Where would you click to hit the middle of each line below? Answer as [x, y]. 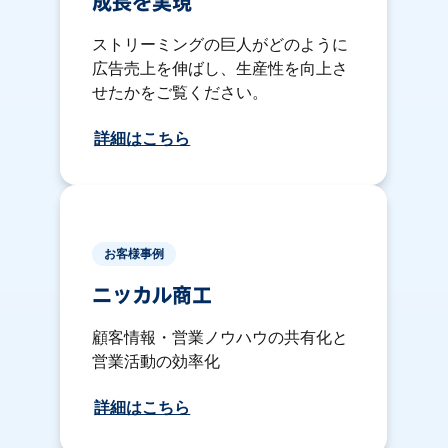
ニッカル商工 [152, 295]
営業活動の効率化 [156, 361]
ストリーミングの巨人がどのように [220, 44]
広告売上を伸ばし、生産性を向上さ [220, 68]
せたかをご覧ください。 [180, 92]
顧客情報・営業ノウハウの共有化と [220, 337]
